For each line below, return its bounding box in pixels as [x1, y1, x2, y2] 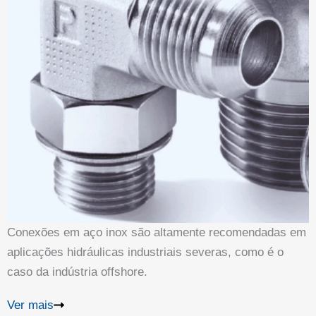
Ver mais [7, 298, 54, 312]
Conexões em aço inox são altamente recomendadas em [7, 225, 306, 239]
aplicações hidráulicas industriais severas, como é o [7, 245, 284, 259]
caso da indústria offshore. [7, 265, 147, 279]
